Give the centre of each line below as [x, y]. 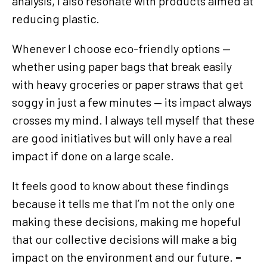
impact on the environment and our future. [124, 257]
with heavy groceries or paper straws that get [128, 84]
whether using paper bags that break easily [122, 66]
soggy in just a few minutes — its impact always [132, 102]
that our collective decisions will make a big [125, 239]
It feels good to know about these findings [120, 185]
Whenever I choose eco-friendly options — [121, 48]
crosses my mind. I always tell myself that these [133, 119]
